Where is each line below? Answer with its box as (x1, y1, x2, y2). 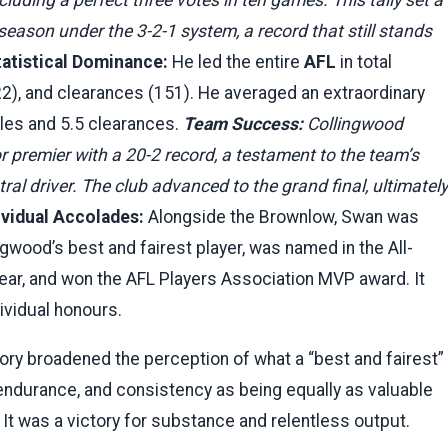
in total (336, 51, 392, 72)
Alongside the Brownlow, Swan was (144, 206, 419, 227)
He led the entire (168, 51, 304, 72)
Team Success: (183, 113, 303, 134)
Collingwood (303, 113, 403, 134)
